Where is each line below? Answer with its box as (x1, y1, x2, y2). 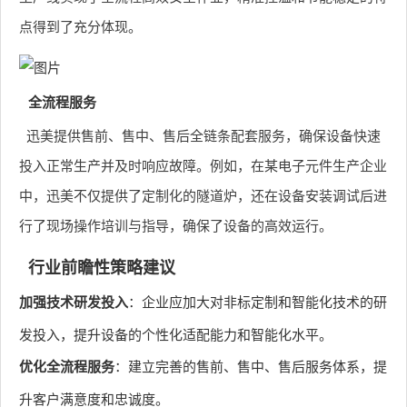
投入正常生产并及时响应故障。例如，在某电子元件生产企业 (19, 155, 387, 174)
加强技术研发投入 (19, 292, 128, 312)
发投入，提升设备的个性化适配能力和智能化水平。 (19, 324, 333, 343)
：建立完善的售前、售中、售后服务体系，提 (114, 356, 387, 375)
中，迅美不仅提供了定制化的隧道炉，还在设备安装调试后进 (19, 185, 387, 204)
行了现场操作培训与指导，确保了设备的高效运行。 (19, 215, 333, 234)
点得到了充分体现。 (19, 16, 142, 35)
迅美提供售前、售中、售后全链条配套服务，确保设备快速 (25, 125, 381, 144)
